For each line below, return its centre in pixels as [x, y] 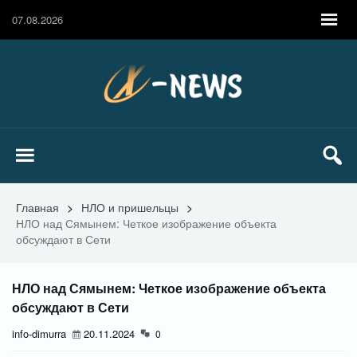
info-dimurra [39, 333]
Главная [37, 207]
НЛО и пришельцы [130, 207]
